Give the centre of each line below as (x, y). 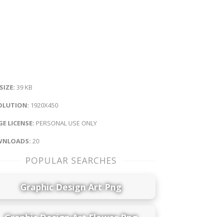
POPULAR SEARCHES (71, 160)
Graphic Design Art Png (71, 187)
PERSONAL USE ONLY (66, 123)
